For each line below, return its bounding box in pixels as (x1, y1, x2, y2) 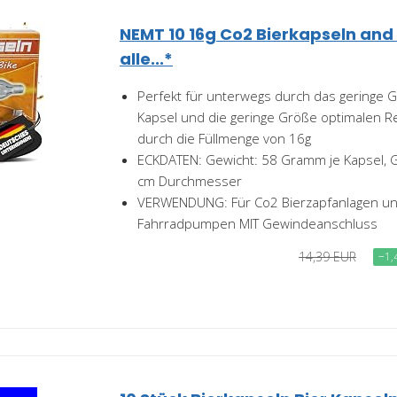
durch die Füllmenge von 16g (137, 129, 311, 147)
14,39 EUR (299, 248, 356, 265)
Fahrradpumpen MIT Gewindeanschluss (137, 214, 378, 232)
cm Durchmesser (137, 172, 242, 190)
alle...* (120, 48, 173, 70)
